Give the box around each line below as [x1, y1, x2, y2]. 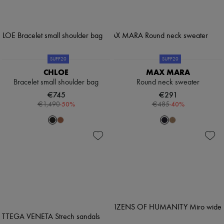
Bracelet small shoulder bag [13, 78, 98, 87]
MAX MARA [146, 67, 190, 77]
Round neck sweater [136, 78, 199, 87]
